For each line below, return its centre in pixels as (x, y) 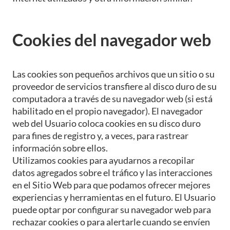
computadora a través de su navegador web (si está (112, 98)
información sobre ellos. (60, 148)
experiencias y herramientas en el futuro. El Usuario (114, 197)
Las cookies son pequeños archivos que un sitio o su (113, 74)
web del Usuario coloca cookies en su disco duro (107, 123)
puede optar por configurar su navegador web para (112, 209)
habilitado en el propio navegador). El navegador (108, 111)
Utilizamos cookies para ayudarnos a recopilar (103, 160)
